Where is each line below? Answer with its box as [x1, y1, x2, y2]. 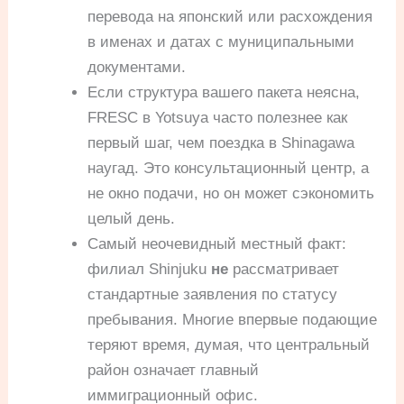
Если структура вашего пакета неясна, [87, 84, 361, 102]
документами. [87, 59, 187, 77]
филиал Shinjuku [87, 261, 212, 279]
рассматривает [228, 261, 340, 279]
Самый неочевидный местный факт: [87, 235, 347, 253]
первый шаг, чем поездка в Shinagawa [87, 134, 355, 152]
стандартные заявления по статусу [87, 286, 338, 304]
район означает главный [87, 362, 260, 380]
